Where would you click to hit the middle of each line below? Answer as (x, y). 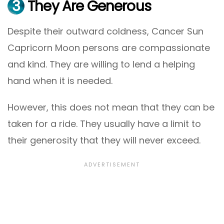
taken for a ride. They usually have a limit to (104, 124)
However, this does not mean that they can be (111, 107)
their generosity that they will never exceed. (104, 140)
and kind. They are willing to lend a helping (101, 64)
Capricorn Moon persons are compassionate (109, 48)
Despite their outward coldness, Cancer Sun (105, 31)
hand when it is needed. (60, 81)
